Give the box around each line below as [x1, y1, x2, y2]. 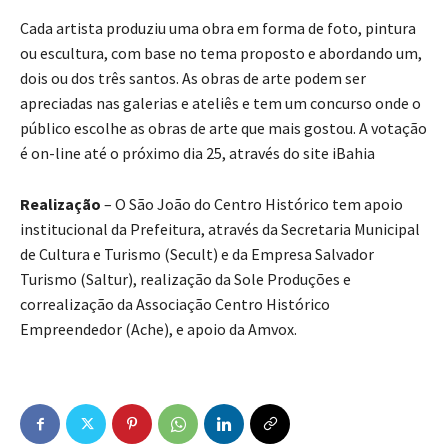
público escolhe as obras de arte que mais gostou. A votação [20, 118, 427, 139]
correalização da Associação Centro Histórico [20, 294, 330, 315]
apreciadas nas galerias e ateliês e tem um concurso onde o [20, 93, 421, 114]
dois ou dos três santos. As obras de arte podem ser [20, 68, 366, 89]
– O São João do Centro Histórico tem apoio [101, 194, 403, 215]
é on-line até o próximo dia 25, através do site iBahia [20, 143, 375, 164]
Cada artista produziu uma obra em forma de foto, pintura [20, 18, 416, 39]
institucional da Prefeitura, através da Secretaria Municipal [20, 219, 420, 240]
